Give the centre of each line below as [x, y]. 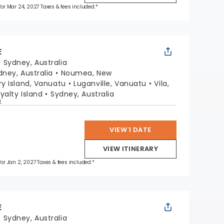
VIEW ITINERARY [130, 149]
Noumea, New [86, 73]
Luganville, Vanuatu [110, 83]
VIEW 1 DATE [130, 130]
